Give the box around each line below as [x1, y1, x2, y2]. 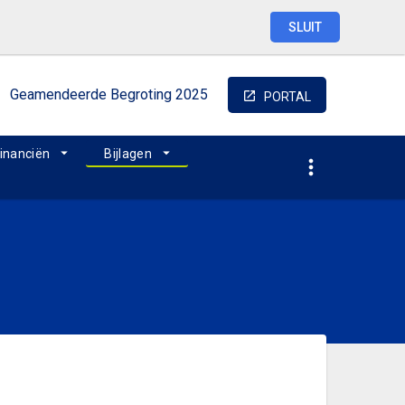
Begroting [110, 86, 172, 103]
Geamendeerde [10, 86, 107, 103]
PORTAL [264, 89, 311, 104]
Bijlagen [104, 146, 153, 161]
